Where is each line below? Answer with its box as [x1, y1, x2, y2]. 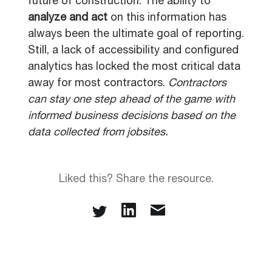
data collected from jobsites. [28, 127, 168, 138]
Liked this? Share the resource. [58, 174, 214, 185]
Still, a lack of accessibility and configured [28, 46, 239, 56]
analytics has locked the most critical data [28, 62, 240, 73]
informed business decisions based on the [28, 111, 236, 122]
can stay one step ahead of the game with [28, 95, 235, 106]
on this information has [107, 13, 226, 24]
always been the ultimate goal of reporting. [28, 29, 244, 40]
